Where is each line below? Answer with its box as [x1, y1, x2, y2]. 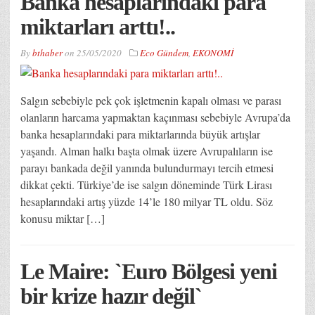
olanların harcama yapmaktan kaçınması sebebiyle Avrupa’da [20, 109, 290, 124]
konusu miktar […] [20, 210, 105, 226]
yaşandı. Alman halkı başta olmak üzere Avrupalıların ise [20, 143, 273, 158]
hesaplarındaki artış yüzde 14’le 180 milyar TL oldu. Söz [20, 193, 273, 209]
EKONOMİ [193, 46, 233, 59]
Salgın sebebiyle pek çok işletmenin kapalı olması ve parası [20, 92, 281, 108]
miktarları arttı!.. [20, 13, 175, 39]
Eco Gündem [140, 46, 188, 59]
